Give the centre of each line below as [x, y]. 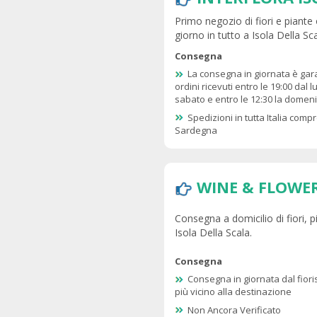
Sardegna [196, 130]
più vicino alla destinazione [233, 292]
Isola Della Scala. [213, 233]
